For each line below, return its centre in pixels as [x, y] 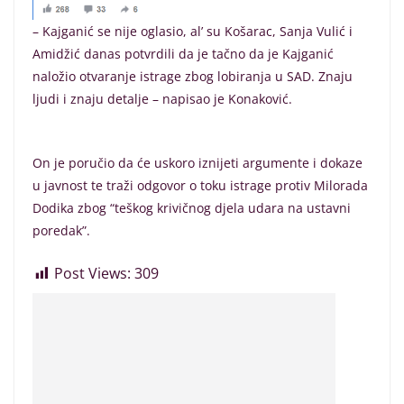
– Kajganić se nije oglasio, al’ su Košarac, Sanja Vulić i [193, 32]
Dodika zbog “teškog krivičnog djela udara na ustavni [192, 208]
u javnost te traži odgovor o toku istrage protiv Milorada [200, 186]
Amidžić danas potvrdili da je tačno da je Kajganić [183, 54]
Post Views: [92, 274]
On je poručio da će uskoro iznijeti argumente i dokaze [197, 163]
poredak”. [61, 231]
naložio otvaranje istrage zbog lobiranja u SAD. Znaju [193, 77]
